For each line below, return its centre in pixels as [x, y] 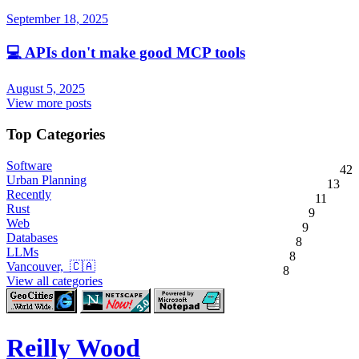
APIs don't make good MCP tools [135, 52]
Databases [32, 237]
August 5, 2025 [46, 89]
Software [29, 165]
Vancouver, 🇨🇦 [51, 266]
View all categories [54, 280]
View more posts [49, 103]
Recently [29, 194]
